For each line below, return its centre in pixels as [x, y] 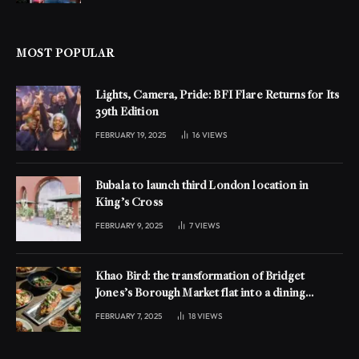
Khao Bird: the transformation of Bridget [200, 276]
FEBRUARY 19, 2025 [131, 135]
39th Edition [127, 112]
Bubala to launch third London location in [202, 186]
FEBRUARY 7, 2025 [129, 316]
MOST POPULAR [65, 54]
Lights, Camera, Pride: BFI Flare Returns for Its [218, 95]
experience [125, 310]
